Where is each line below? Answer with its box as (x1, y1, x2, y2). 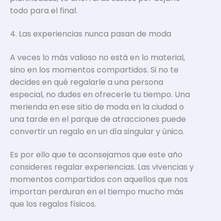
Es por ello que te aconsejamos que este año (10, 149, 183, 161)
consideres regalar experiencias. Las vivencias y (10, 161, 194, 173)
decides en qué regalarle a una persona (10, 76, 163, 88)
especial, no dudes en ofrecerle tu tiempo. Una (10, 88, 190, 100)
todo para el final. (10, 4, 77, 16)
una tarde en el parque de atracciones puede (10, 113, 186, 125)
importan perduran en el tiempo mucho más (10, 186, 184, 198)
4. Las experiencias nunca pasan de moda (10, 28, 171, 40)
